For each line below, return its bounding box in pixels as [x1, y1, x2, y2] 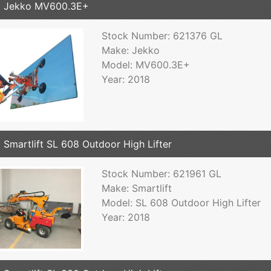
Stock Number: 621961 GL [101, 168, 221, 180]
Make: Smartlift [101, 182, 172, 195]
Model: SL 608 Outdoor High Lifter [101, 197, 261, 209]
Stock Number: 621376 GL [101, 29, 223, 42]
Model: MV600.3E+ [101, 58, 190, 71]
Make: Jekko [101, 44, 160, 56]
